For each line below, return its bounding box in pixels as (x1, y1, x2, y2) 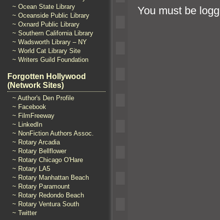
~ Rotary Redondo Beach (12, 192, 84, 199)
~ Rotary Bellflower (12, 147, 66, 155)
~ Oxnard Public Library (12, 21, 80, 28)
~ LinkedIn (12, 121, 42, 128)
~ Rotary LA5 (12, 165, 50, 172)
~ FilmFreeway (12, 112, 55, 119)
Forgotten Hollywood (7, 72, 86, 81)
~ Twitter (12, 209, 37, 217)
